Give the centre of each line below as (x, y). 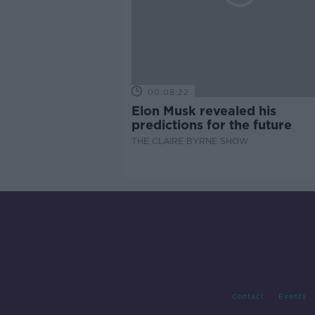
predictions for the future (211, 125)
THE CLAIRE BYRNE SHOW (189, 141)
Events (292, 296)
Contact (248, 296)
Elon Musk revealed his (204, 111)
